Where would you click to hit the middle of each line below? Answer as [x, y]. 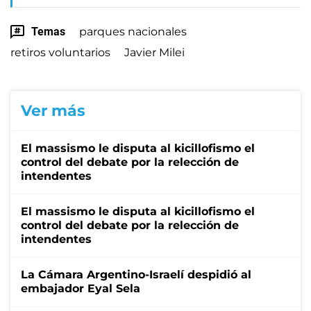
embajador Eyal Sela [81, 288]
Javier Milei [154, 52]
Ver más [53, 110]
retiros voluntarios [60, 52]
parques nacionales [133, 31]
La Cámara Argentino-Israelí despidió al [136, 274]
